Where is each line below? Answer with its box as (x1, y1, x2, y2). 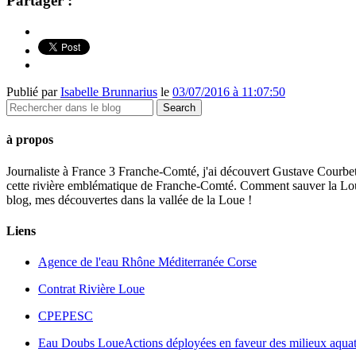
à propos (6, 133, 53, 147)
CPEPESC (38, 309, 93, 323)
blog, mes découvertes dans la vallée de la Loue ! (6, 192, 252, 207)
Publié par (6, 85, 60, 99)
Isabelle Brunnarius (60, 85, 157, 99)
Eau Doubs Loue (38, 336, 124, 350)
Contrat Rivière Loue (38, 282, 145, 296)
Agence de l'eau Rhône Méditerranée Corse (38, 255, 257, 269)
